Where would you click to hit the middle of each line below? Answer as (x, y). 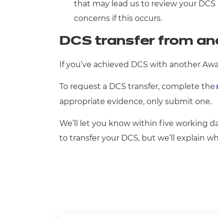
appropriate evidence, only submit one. (136, 101)
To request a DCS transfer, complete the (137, 86)
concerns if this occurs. (118, 18)
